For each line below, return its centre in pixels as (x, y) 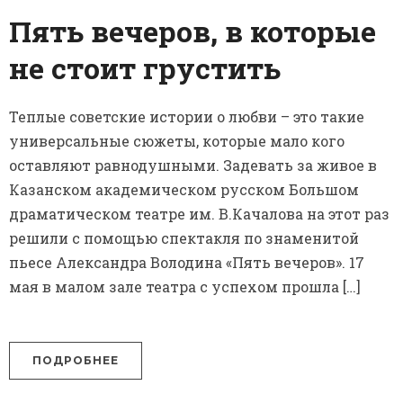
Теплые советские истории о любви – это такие (187, 117)
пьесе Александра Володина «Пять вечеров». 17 (187, 263)
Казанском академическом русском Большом (184, 190)
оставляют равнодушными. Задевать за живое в (193, 166)
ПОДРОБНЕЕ (76, 361)
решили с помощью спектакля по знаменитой (184, 238)
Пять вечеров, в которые (193, 31)
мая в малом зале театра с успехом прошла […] (185, 287)
